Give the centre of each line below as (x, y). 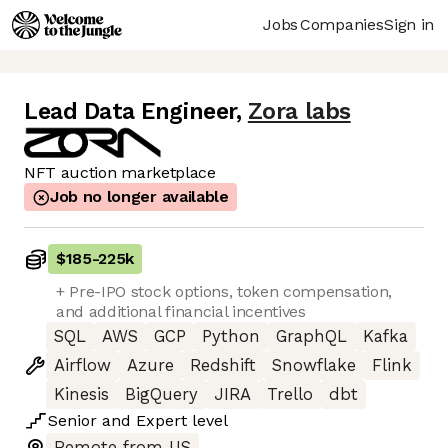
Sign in (409, 24)
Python (231, 337)
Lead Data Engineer (130, 112)
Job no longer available (139, 197)
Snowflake (314, 366)
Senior (72, 421)
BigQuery (161, 395)
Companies (342, 24)
